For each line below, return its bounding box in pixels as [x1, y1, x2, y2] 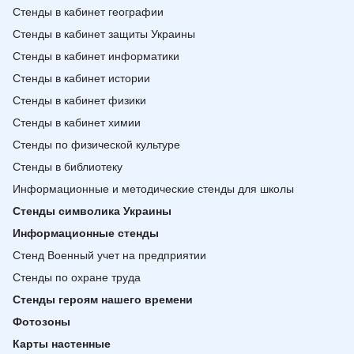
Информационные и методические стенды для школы [13, 183, 294, 195]
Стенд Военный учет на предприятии [13, 249, 206, 262]
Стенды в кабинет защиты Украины [13, 28, 195, 40]
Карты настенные [13, 337, 111, 350]
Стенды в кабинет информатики [13, 50, 179, 62]
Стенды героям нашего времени [13, 293, 193, 306]
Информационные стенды [13, 227, 159, 239]
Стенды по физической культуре [13, 138, 180, 151]
